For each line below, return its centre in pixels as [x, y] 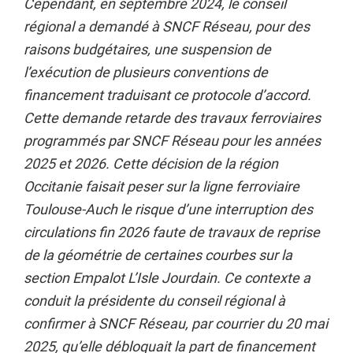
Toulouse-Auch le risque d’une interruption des [168, 209]
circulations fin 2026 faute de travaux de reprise [172, 232]
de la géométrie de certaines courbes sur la [158, 255]
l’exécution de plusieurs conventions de [146, 72]
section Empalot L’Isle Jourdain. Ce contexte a [167, 278]
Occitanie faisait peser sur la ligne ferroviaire [162, 186]
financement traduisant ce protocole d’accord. [167, 95]
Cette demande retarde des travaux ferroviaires [172, 118]
